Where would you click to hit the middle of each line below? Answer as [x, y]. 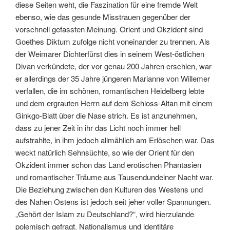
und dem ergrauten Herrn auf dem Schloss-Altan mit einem [114, 103]
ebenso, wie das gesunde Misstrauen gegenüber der [103, 17]
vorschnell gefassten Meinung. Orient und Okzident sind [109, 29]
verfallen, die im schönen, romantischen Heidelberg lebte [110, 91]
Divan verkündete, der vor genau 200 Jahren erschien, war [113, 66]
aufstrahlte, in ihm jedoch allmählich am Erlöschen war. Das [115, 140]
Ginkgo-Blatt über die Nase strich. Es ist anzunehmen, [106, 116]
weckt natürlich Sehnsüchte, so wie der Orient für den [105, 152]
